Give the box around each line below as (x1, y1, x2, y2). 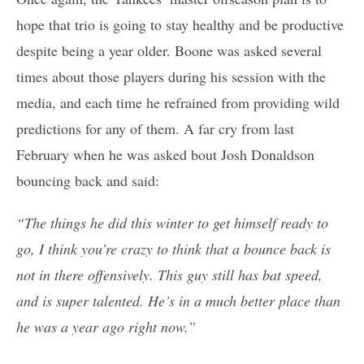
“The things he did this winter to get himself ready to (16, 213, 328, 233)
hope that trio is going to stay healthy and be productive (16, 15, 344, 35)
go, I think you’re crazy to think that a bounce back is (16, 239, 331, 259)
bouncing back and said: (16, 171, 159, 191)
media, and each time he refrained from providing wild (16, 93, 340, 113)
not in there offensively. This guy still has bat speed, (16, 265, 323, 285)
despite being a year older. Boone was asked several (16, 41, 322, 61)
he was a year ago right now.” (16, 317, 196, 337)
